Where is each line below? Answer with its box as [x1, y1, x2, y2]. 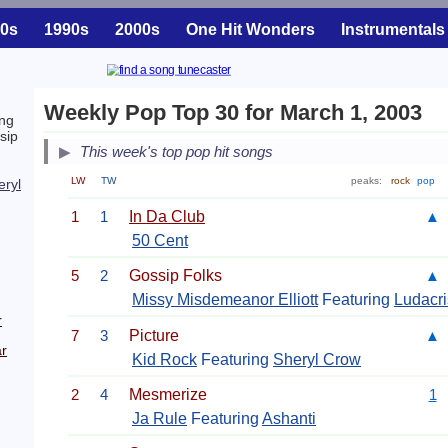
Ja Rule [132, 409, 187, 427]
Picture [129, 326, 179, 344]
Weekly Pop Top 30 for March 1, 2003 [44, 100, 422, 125]
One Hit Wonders [186, 21, 315, 38]
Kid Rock [132, 350, 197, 368]
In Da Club [129, 207, 205, 225]
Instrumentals [341, 21, 445, 38]
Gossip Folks [129, 267, 222, 285]
